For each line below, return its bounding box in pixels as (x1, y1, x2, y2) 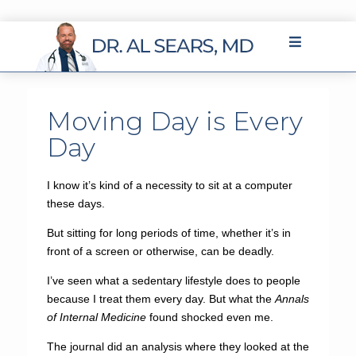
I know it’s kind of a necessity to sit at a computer (46, 179, 292, 192)
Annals (274, 292, 309, 305)
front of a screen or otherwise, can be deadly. (46, 245, 274, 257)
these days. (46, 197, 105, 210)
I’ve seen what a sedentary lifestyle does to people (46, 274, 300, 287)
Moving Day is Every (46, 106, 304, 137)
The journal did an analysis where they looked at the (46, 340, 309, 353)
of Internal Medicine (46, 311, 146, 323)
